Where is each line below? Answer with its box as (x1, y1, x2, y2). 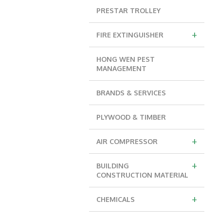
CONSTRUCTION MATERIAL (96, 170, 188, 179)
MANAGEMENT (96, 64, 146, 73)
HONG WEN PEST (96, 54, 155, 63)
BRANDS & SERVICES (96, 88, 166, 97)
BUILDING (96, 161, 129, 170)
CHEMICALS (96, 195, 135, 203)
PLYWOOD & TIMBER (96, 112, 166, 121)
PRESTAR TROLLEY (96, 6, 161, 15)
